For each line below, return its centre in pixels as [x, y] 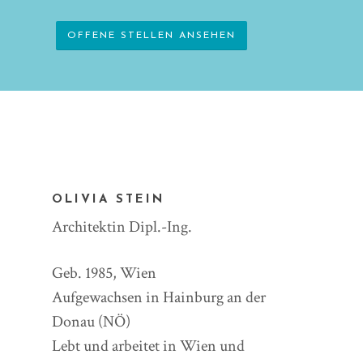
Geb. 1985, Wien [105, 273]
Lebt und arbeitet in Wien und [149, 346]
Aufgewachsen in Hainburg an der [159, 297]
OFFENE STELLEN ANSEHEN [152, 36]
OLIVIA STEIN [109, 199]
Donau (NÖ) [92, 321]
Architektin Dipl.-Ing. [122, 226]
